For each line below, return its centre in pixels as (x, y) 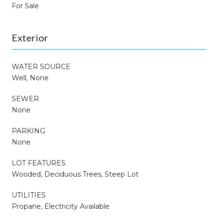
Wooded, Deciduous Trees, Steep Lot (75, 174)
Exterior (30, 37)
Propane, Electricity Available (61, 206)
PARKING (28, 131)
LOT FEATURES (39, 163)
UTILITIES (29, 195)
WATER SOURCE (41, 66)
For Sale (25, 6)
